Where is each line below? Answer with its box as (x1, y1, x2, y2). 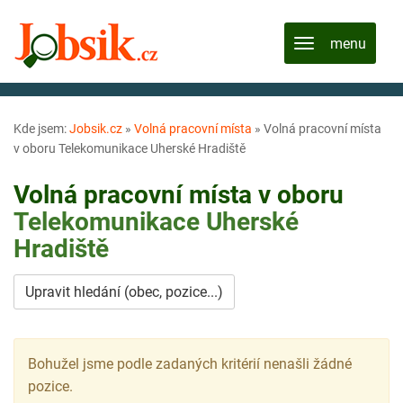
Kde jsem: (13, 121, 69, 136)
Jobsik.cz (69, 121, 122, 136)
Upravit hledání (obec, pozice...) (25, 282, 223, 300)
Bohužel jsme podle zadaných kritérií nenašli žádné (28, 354, 352, 372)
